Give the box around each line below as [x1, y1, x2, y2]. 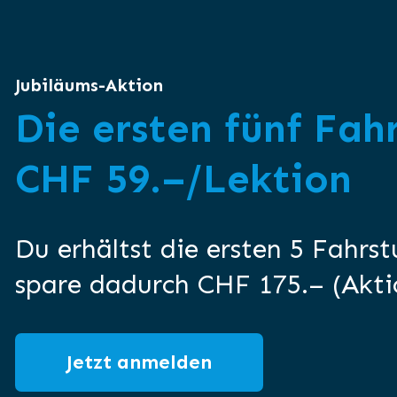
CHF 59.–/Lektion [15, 155, 352, 203]
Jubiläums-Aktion [15, 74, 163, 96]
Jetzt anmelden [66, 350, 212, 374]
